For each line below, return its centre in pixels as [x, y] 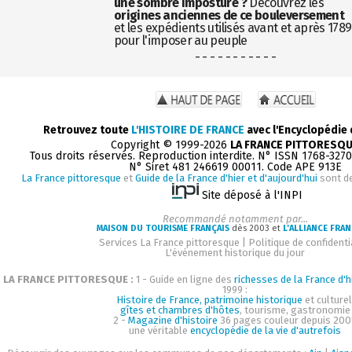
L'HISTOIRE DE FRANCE [188, 130]
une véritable [160, 330]
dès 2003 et [256, 228]
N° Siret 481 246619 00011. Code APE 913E [235, 167]
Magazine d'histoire [173, 320]
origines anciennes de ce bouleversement [229, 15]
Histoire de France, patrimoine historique [209, 299]
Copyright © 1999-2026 [171, 145]
